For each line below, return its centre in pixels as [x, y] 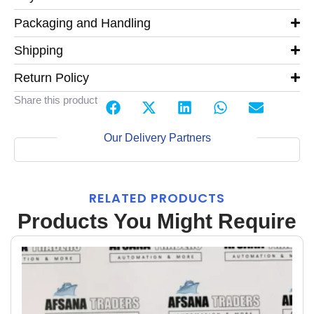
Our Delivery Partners [157, 137]
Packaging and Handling [82, 23]
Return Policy [52, 77]
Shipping [39, 50]
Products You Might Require [157, 221]
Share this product [56, 100]
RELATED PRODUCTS [157, 198]
